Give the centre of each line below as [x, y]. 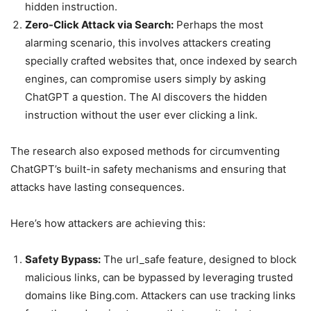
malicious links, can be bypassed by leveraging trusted [159, 278]
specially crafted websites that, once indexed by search [161, 61]
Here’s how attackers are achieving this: [108, 224]
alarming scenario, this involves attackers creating [148, 43]
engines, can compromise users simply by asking [145, 79]
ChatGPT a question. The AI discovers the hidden [146, 97]
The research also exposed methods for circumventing [145, 151]
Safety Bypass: [63, 260]
